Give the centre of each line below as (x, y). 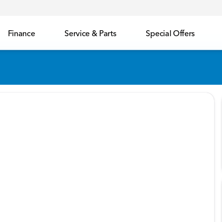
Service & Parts (90, 33)
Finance (21, 33)
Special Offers (170, 33)
